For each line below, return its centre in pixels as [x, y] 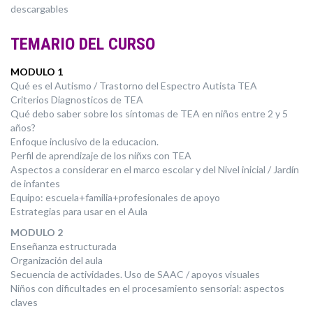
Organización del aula [57, 260]
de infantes [35, 183]
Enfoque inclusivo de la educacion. [86, 141]
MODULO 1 [37, 72]
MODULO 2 [37, 232]
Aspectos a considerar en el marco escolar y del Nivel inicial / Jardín [155, 169]
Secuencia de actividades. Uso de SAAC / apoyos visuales [135, 274]
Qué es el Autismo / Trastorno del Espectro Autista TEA [134, 86]
